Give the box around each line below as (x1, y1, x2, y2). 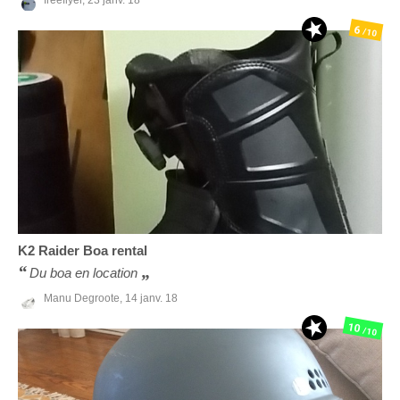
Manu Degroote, (44, 291, 125, 304)
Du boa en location (29, 265, 137, 281)
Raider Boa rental (38, 243, 147, 259)
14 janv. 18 (125, 291, 178, 304)
